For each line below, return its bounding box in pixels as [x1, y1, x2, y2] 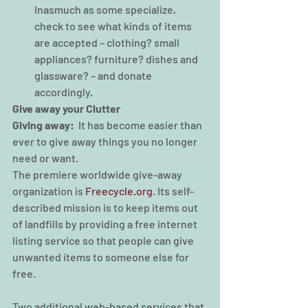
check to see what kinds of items [34, 19, 194, 33]
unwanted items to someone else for [12, 250, 191, 264]
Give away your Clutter [12, 102, 120, 115]
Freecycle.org [85, 184, 153, 198]
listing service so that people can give [12, 234, 196, 247]
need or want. [12, 151, 78, 165]
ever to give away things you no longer [12, 135, 199, 148]
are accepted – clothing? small [34, 36, 181, 49]
